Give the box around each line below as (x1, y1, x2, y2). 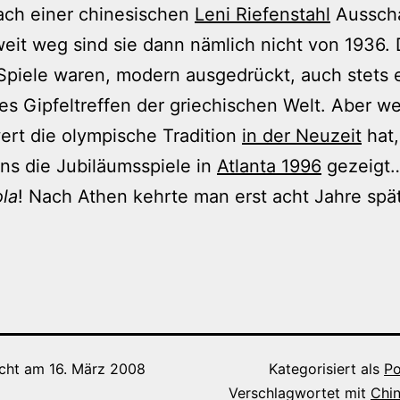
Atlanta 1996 (217, 154, 321, 177)
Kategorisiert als (269, 359, 384, 378)
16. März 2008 (49, 359, 146, 378)
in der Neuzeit (242, 124, 362, 146)
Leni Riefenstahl (195, 3, 330, 25)
